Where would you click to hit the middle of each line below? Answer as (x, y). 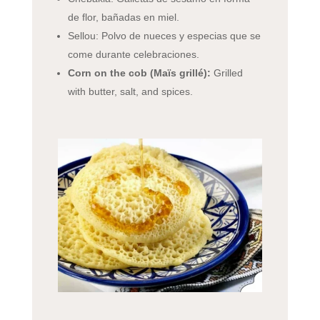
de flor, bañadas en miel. (123, 17)
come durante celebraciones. (133, 55)
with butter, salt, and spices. (130, 92)
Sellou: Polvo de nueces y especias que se (164, 36)
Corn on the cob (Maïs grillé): (139, 73)
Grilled (226, 73)
